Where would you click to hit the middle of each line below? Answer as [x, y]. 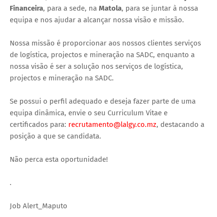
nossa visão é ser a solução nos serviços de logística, [96, 66]
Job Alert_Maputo [39, 206]
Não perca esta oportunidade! [59, 159]
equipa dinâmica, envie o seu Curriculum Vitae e [89, 113]
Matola [110, 8]
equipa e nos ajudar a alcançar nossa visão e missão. [97, 20]
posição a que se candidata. [55, 136]
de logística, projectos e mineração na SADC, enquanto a [102, 54]
